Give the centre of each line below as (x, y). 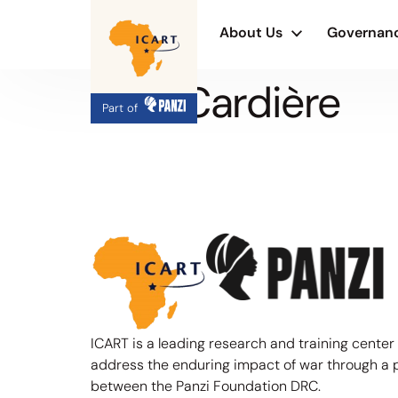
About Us (251, 32)
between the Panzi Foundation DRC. (206, 386)
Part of (120, 108)
